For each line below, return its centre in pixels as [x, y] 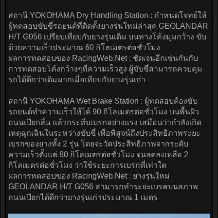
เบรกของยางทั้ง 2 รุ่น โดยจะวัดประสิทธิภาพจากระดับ [98, 144]
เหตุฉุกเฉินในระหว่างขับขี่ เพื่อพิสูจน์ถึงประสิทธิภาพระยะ [104, 133]
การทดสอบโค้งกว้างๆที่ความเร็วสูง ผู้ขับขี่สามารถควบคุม [105, 69]
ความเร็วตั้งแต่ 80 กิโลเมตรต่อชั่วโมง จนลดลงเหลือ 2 [98, 155]
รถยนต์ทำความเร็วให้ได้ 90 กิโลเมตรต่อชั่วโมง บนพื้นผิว [104, 112]
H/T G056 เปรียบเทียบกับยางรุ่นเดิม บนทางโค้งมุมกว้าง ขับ [107, 37]
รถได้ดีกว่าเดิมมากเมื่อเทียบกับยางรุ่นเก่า [77, 80]
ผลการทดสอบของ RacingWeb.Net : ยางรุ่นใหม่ [89, 176]
